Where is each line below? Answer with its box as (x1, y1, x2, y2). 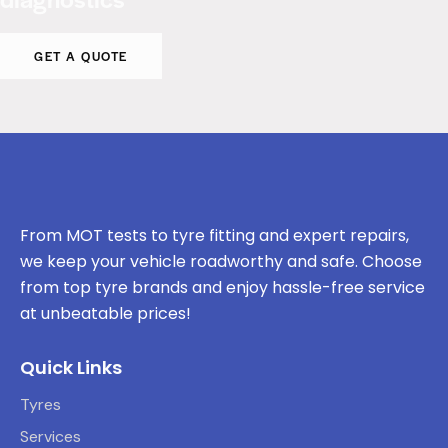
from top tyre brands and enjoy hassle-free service (20, 276, 425, 300)
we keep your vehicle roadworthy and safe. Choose (20, 250, 422, 274)
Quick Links (20, 354, 122, 380)
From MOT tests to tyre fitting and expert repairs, (20, 224, 409, 248)
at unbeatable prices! (20, 302, 191, 326)
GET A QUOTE (34, 46, 128, 65)
